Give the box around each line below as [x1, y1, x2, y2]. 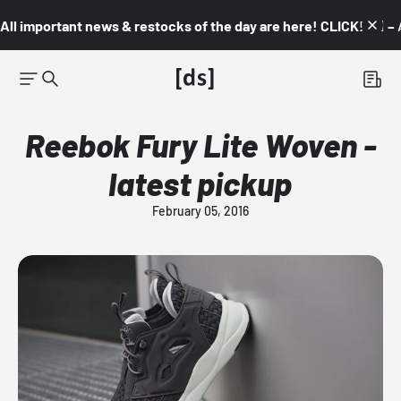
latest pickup [108, 164, 293, 202]
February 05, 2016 [151, 203, 249, 218]
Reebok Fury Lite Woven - [24, 125, 376, 164]
